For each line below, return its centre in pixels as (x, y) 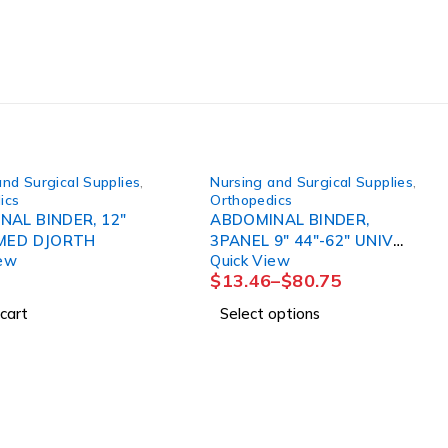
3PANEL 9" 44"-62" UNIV (252, 240)
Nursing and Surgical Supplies (312, 181)
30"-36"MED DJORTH (64, 240)
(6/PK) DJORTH (291, 261)
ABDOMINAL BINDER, (290, 219)
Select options (270, 313)
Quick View (250, 260)
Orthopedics (251, 199)
